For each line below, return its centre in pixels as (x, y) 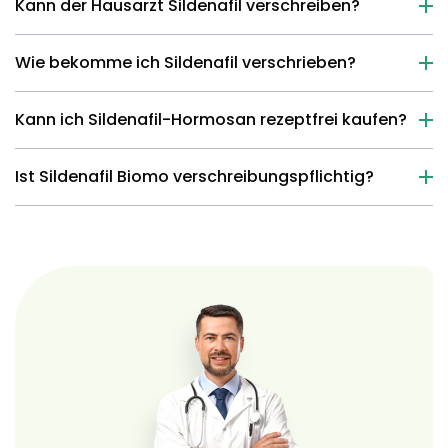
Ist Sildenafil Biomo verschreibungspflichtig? (194, 176)
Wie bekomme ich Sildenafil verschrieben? (185, 62)
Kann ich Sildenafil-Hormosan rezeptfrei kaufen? (211, 119)
